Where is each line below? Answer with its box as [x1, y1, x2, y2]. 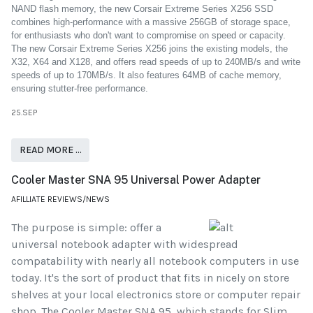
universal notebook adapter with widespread [11, 237, 238, 251]
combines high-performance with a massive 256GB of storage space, [11, 16, 291, 27]
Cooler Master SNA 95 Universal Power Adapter [11, 173, 261, 187]
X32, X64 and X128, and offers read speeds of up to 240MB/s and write [11, 56, 300, 67]
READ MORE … [19, 144, 82, 156]
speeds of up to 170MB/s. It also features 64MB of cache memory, [11, 69, 282, 80]
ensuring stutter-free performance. [11, 82, 148, 94]
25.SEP [11, 107, 37, 117]
